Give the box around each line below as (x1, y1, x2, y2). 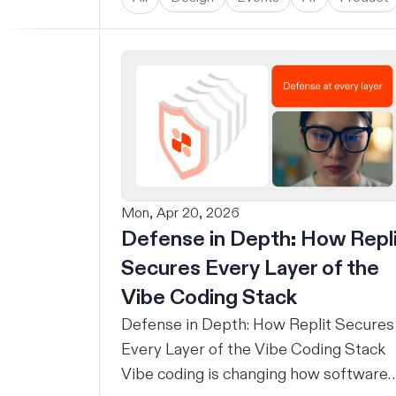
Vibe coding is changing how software (121, 363, 388, 385)
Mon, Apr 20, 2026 (121, 203, 240, 222)
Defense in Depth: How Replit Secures (121, 314, 394, 335)
